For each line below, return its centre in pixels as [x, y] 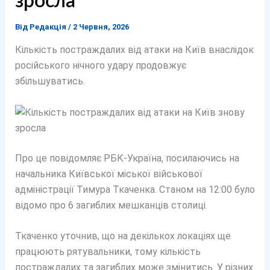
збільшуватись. [50, 81]
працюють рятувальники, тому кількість [108, 252]
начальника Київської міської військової [108, 174]
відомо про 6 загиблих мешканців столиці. [111, 205]
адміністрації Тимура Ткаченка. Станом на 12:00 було [135, 189]
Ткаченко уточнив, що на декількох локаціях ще [123, 236]
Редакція [49, 27]
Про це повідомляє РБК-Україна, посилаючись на [127, 158]
